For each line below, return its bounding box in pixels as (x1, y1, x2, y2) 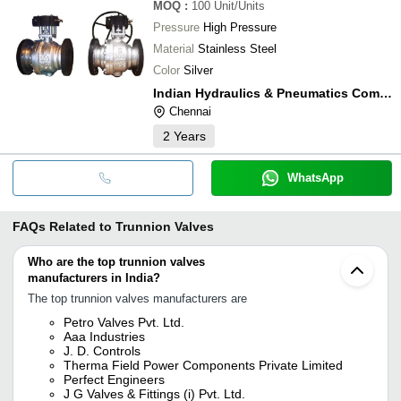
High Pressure (203, 20, 277, 34)
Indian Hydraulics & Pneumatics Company (380, 85, 392, 100)
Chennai (169, 104, 211, 118)
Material (153, 41, 194, 55)
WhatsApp (286, 170, 344, 184)
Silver (183, 63, 213, 77)
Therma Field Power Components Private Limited (64, 357, 343, 372)
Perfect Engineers (64, 371, 165, 387)
